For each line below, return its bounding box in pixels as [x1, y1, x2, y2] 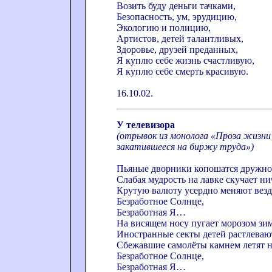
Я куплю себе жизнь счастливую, [117, 55, 254, 66]
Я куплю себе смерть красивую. [117, 66, 248, 76]
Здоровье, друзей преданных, [117, 44, 238, 55]
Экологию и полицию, [117, 22, 211, 33]
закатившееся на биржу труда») [117, 141, 254, 152]
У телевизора [117, 120, 175, 130]
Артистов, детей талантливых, [117, 33, 243, 44]
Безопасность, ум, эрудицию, [117, 12, 237, 22]
